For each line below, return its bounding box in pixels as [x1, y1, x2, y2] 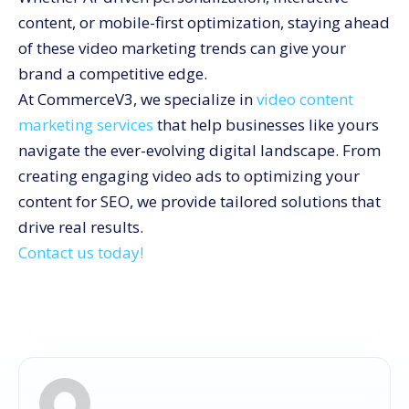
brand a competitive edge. [18, 63, 207, 84]
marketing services [18, 114, 153, 135]
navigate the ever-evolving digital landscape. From [18, 140, 381, 161]
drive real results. [18, 216, 143, 237]
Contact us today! [18, 242, 143, 263]
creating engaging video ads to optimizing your [18, 165, 360, 186]
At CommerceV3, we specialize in [18, 89, 257, 110]
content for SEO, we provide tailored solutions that [18, 191, 381, 212]
